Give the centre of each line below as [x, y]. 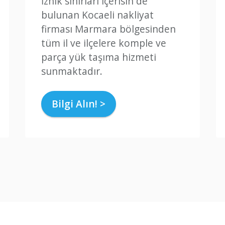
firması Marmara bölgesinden [108, 29]
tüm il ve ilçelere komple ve [104, 43]
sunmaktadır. [72, 71]
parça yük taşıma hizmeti [99, 57]
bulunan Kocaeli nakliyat [97, 15]
